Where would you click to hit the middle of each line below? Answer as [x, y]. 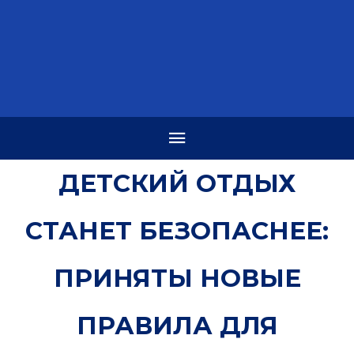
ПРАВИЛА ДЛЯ [177, 325]
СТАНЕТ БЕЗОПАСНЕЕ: [177, 230]
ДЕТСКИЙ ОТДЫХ [177, 183]
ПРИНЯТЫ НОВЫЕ [177, 278]
